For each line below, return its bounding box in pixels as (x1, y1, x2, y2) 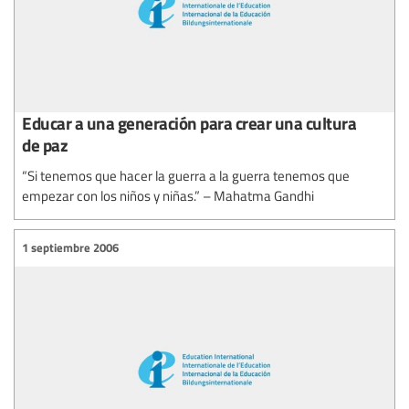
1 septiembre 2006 (22, 239, 119, 257)
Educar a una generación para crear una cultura (22, 110, 356, 135)
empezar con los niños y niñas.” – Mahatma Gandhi (22, 185, 314, 204)
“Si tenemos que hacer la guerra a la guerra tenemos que (22, 165, 350, 184)
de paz (22, 131, 68, 157)
